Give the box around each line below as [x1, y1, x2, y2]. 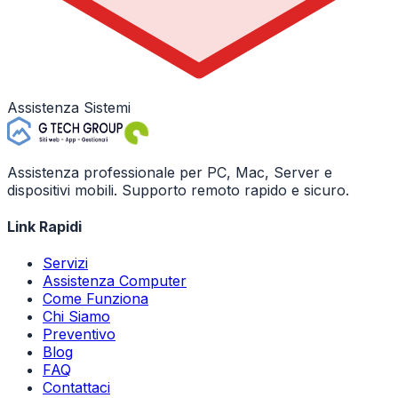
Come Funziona [43, 290, 148, 308]
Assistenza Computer [43, 272, 187, 291]
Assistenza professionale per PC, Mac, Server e [7, 163, 332, 181]
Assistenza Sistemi [7, 98, 131, 116]
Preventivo [43, 325, 115, 344]
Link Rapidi [7, 217, 82, 235]
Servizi [43, 254, 88, 273]
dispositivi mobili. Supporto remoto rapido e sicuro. [7, 180, 349, 199]
